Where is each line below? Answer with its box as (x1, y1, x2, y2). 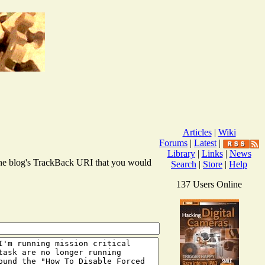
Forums (159, 137, 188, 148)
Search (171, 159, 196, 169)
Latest (194, 137, 216, 148)
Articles (182, 127, 212, 137)
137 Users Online (176, 179, 242, 189)
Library (167, 148, 195, 159)
